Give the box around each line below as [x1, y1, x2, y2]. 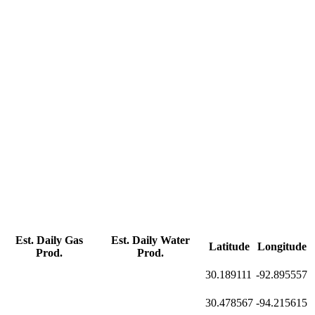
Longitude [257, 240, 307, 253]
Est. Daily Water [111, 234, 190, 247]
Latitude [209, 240, 250, 253]
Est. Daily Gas [15, 234, 83, 247]
